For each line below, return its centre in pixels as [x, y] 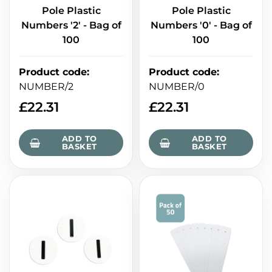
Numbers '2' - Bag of [71, 25]
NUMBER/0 [177, 87]
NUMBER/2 [46, 87]
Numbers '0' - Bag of [201, 25]
